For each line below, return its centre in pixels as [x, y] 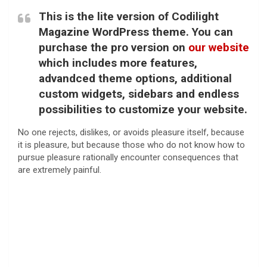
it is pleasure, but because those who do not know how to [131, 145]
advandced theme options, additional [135, 78]
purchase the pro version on [114, 47]
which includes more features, [118, 63]
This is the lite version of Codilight [129, 16]
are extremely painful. [60, 170]
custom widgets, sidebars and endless [139, 94]
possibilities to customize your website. [143, 109]
